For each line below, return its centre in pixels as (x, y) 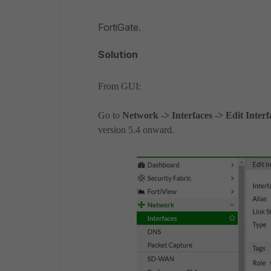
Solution (118, 54)
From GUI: (119, 86)
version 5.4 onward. (136, 130)
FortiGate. (119, 27)
